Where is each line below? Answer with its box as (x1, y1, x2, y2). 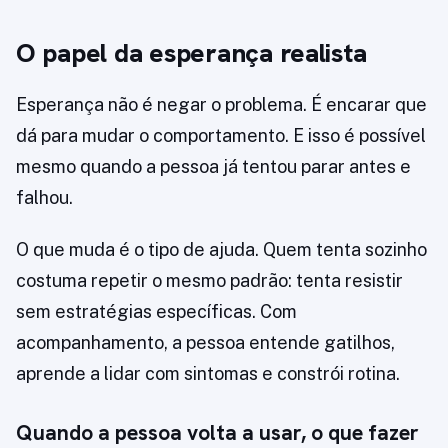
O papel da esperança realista (16, 36, 367, 71)
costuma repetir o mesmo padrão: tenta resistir (16, 270, 403, 292)
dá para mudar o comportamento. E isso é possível (16, 125, 426, 147)
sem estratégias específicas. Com (16, 301, 297, 323)
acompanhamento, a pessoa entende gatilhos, (16, 332, 395, 354)
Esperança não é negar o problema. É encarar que (16, 94, 427, 116)
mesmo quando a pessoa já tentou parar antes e (16, 156, 411, 178)
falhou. (16, 187, 73, 209)
